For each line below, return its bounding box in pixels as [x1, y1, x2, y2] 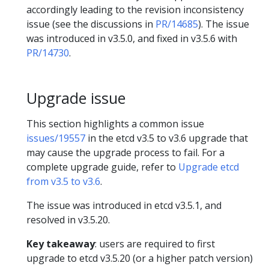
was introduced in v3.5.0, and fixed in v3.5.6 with [26, 31, 237, 45]
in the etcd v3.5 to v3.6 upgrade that [85, 131, 248, 145]
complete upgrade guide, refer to [26, 160, 178, 174]
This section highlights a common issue [26, 117, 204, 131]
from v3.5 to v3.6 [26, 175, 100, 189]
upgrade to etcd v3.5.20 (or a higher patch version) [26, 252, 253, 265]
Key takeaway [26, 237, 95, 251]
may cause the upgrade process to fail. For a [26, 146, 225, 160]
